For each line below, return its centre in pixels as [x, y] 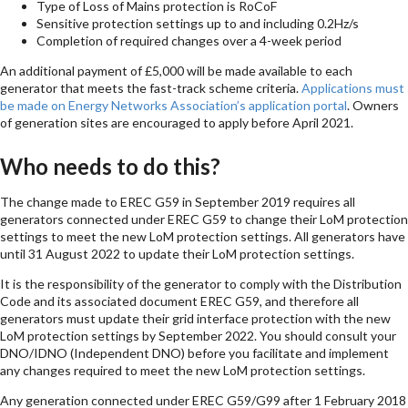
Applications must [353, 87]
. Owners [373, 105]
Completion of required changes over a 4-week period [189, 40]
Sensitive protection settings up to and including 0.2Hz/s [198, 23]
